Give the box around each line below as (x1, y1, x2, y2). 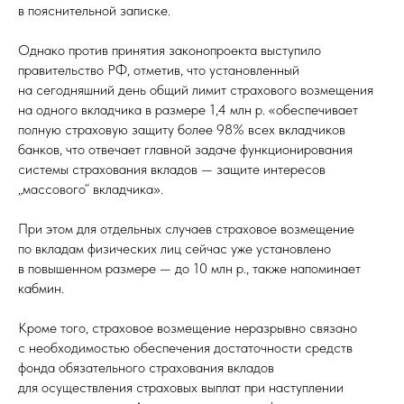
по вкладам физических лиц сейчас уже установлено (18, 240, 331, 257)
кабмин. (18, 280, 64, 297)
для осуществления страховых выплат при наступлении (18, 379, 344, 396)
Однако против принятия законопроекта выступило (18, 41, 321, 59)
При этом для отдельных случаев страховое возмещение (18, 220, 354, 237)
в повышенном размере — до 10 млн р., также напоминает (18, 260, 361, 277)
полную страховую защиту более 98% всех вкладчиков (18, 121, 345, 138)
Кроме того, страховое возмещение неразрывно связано (18, 319, 357, 336)
